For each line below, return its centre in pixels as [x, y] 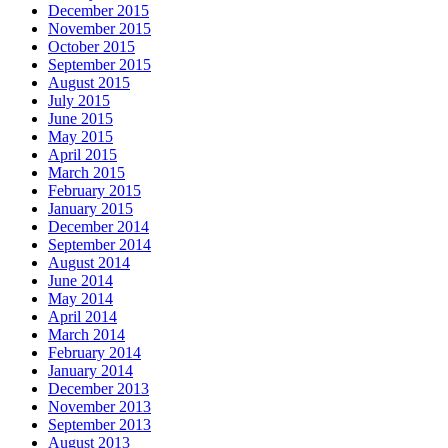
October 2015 [91, 46]
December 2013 [98, 388]
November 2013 [99, 406]
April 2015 [82, 154]
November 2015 [99, 28]
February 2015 [94, 190]
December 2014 [98, 226]
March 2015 [86, 172]
